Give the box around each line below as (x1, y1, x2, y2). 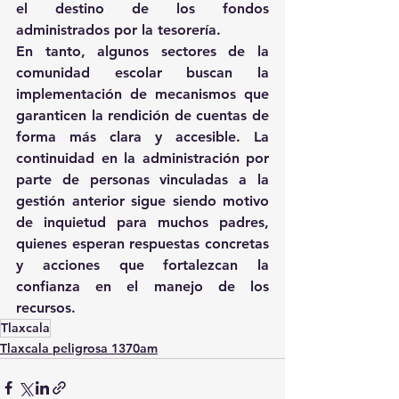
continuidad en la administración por (16, 150, 269, 167)
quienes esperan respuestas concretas (16, 235, 269, 253)
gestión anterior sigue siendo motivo (16, 192, 269, 210)
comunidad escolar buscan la (16, 64, 269, 82)
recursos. (16, 299, 76, 317)
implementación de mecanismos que (16, 85, 269, 103)
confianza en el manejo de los (16, 278, 269, 296)
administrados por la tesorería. (16, 21, 221, 39)
